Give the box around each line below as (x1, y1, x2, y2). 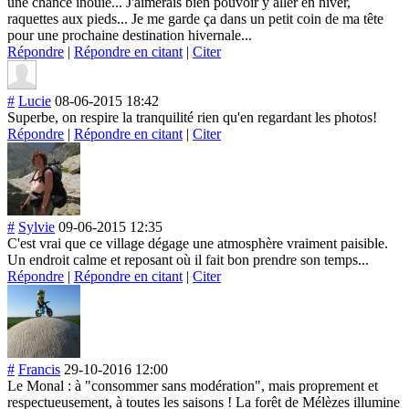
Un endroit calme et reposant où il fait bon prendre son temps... (7, 251, 369, 267)
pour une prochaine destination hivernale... (7, 26, 252, 43)
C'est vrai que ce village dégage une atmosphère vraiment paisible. (7, 235, 388, 251)
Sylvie (18, 218, 55, 235)
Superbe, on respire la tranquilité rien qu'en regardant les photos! (7, 109, 377, 125)
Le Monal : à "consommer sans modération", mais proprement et (7, 377, 378, 393)
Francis (18, 361, 60, 377)
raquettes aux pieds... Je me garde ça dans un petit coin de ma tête (7, 10, 383, 26)
